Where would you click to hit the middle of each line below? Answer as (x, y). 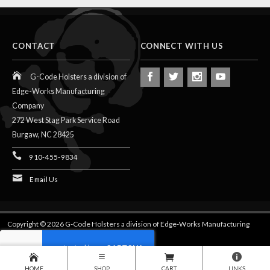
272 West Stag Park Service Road (66, 120)
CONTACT (34, 46)
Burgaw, (27, 134)
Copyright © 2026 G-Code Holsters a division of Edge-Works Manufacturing (128, 224)
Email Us (44, 179)
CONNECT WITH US (182, 46)
